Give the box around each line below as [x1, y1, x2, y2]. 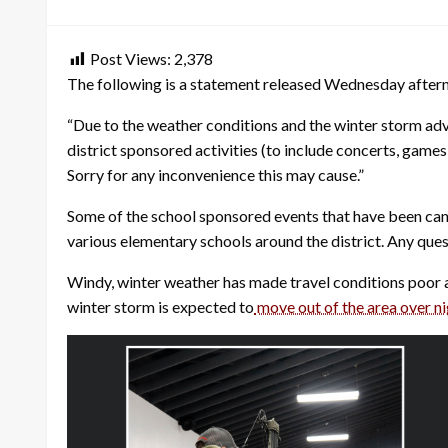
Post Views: [90, 48, 171, 68]
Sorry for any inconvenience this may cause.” [67, 164, 364, 184]
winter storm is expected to [67, 296, 254, 316]
